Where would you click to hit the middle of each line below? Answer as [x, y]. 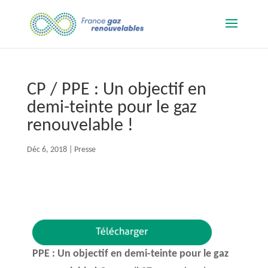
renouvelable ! [80, 126]
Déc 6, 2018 [47, 150]
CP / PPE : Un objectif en [116, 90]
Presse [85, 150]
